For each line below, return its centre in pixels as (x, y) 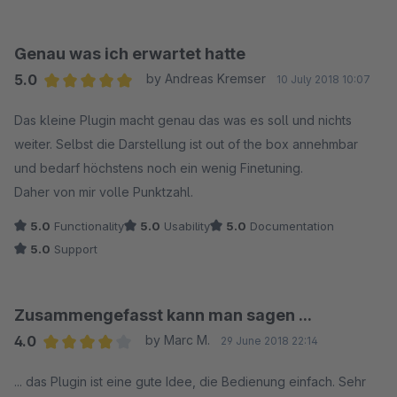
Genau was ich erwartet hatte (130, 53)
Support (74, 249)
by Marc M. (177, 339)
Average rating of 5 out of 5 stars (149, 102)
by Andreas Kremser (206, 78)
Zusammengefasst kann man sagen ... (163, 315)
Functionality (87, 226)
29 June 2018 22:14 (269, 340)
